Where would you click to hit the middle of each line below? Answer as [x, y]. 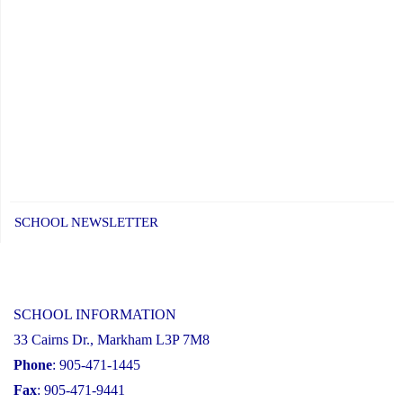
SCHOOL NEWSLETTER [86, 222]
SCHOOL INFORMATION [95, 314]
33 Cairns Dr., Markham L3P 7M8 [112, 339]
